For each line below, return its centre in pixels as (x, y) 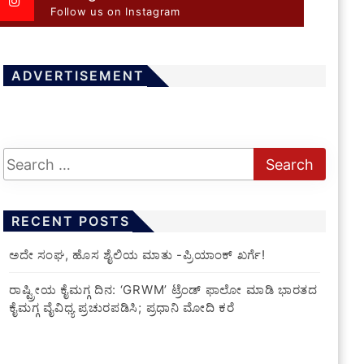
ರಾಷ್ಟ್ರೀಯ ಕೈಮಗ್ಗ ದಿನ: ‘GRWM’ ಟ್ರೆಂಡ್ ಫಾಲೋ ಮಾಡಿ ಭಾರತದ (163, 290)
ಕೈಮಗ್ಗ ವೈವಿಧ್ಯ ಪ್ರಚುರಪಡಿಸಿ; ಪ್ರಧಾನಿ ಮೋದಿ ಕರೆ (122, 308)
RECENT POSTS (71, 221)
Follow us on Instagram (115, 12)
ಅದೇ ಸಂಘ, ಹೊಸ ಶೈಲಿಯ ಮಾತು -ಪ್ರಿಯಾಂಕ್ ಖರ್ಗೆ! (137, 255)
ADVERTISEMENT (78, 76)
